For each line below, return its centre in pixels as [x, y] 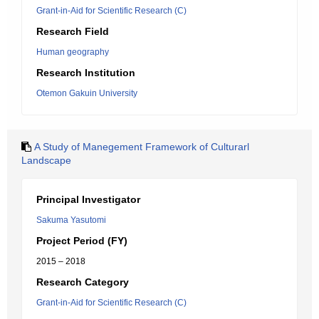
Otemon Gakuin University [87, 93]
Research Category [83, 282]
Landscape [46, 160]
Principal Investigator [88, 199]
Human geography [73, 52]
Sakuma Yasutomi [71, 220]
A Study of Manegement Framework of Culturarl [142, 147]
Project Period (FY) [82, 241]
